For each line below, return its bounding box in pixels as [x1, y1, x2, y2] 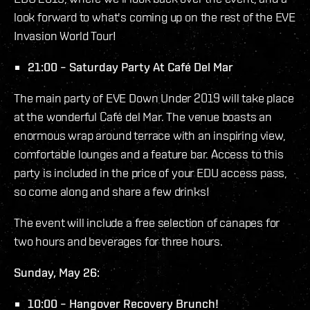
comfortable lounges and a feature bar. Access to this [14, 147, 284, 162]
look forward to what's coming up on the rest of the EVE [14, 10, 296, 25]
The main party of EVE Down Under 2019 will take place [14, 91, 294, 106]
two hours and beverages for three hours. [14, 234, 223, 249]
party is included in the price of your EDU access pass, [14, 165, 288, 181]
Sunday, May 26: [14, 265, 100, 280]
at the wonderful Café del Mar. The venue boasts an [14, 109, 273, 125]
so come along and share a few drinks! [14, 184, 210, 199]
